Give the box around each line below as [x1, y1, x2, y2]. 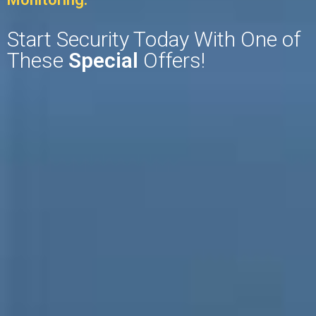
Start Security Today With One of [7, 27, 300, 52]
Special [68, 48, 138, 73]
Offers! [138, 48, 205, 73]
